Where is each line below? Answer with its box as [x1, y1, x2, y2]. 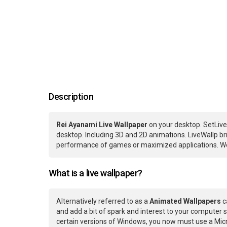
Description [49, 91, 94, 102]
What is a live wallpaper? [49, 168, 142, 179]
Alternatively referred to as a [56, 197, 149, 206]
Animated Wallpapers [149, 197, 221, 206]
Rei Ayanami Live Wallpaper [56, 121, 147, 129]
